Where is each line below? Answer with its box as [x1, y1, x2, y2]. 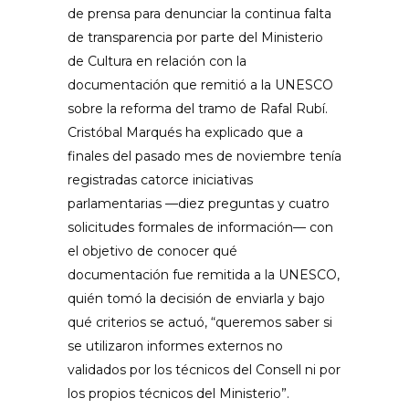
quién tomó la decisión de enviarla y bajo [68, 290, 325, 308]
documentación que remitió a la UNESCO [68, 77, 333, 94]
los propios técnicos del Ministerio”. [68, 385, 289, 403]
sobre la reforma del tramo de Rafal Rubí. [68, 100, 328, 118]
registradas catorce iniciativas [68, 172, 253, 189]
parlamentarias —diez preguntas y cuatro [68, 195, 330, 213]
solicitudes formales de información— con [68, 219, 333, 236]
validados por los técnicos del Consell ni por [68, 362, 341, 379]
